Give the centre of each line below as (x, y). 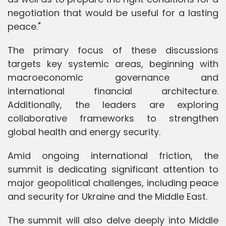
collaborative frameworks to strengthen (113, 118)
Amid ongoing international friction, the (113, 155)
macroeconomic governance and (113, 77)
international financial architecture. (113, 91)
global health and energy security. (84, 132)
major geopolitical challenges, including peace (113, 183)
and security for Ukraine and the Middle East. (107, 196)
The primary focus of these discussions (113, 50)
